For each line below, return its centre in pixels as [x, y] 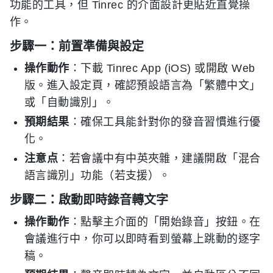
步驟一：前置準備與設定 [77, 46]
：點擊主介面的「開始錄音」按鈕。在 [165, 222]
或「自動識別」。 [69, 102]
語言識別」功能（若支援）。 [97, 175]
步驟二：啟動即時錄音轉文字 [89, 200]
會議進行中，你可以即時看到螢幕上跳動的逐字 [143, 239]
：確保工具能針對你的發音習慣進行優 [165, 122]
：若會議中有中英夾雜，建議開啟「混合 [159, 158]
